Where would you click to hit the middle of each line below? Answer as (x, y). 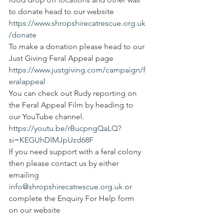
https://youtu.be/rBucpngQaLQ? (65, 128)
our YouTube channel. (46, 117)
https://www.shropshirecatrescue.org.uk (77, 23)
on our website (36, 210)
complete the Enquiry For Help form (73, 198)
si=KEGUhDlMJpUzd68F (51, 140)
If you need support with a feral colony (76, 152)
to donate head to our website (61, 11)
